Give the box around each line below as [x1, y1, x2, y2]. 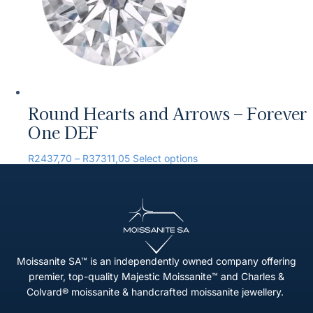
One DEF [28, 119, 99, 144]
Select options [133, 152, 198, 164]
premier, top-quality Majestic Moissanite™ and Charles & [29, 270, 284, 282]
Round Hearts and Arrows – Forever [28, 101, 307, 125]
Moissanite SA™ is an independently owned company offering [17, 254, 296, 267]
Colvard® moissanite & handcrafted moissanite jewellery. [27, 285, 286, 298]
